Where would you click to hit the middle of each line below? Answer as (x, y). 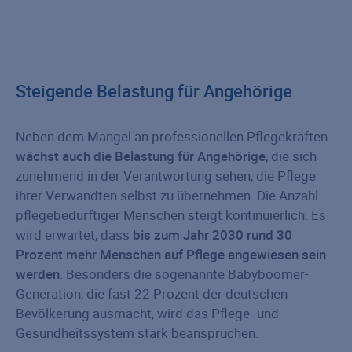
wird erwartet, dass (73, 235)
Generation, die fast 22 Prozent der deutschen (152, 294)
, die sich (291, 156)
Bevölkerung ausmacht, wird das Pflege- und (147, 313)
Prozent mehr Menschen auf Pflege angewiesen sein (171, 255)
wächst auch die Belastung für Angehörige (141, 156)
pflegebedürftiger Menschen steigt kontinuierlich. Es (171, 215)
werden (38, 274)
